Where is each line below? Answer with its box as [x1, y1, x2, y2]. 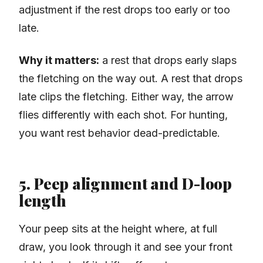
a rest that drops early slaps [99, 54, 237, 67]
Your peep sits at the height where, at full [19, 222, 217, 235]
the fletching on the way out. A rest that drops [19, 72, 242, 85]
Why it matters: [19, 54, 99, 67]
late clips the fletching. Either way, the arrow [19, 90, 234, 103]
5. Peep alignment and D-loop [19, 173, 232, 194]
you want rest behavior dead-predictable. [19, 127, 220, 140]
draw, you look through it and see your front [19, 241, 232, 254]
